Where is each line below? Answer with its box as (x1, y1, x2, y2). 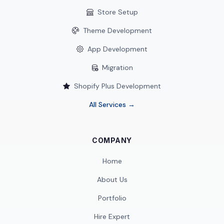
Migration (102, 63, 133, 72)
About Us (96, 175, 127, 184)
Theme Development (83, 26, 152, 35)
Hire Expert (94, 212, 130, 221)
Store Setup (97, 7, 138, 16)
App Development (87, 44, 147, 53)
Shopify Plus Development (74, 81, 161, 90)
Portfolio (97, 193, 126, 202)
